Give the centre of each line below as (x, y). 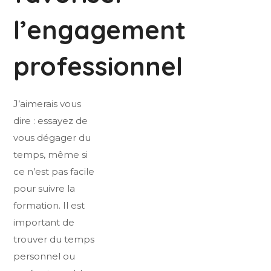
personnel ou (44, 256)
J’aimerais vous (47, 104)
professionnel (98, 67)
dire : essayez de (51, 121)
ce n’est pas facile (54, 172)
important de (44, 223)
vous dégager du (52, 138)
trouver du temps (54, 240)
